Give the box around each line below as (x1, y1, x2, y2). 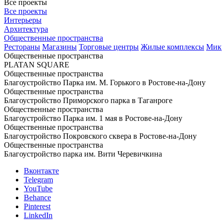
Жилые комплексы (141, 42, 204, 51)
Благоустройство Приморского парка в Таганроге (4, 96, 172, 105)
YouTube (24, 184, 53, 193)
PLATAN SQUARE (4, 60, 69, 69)
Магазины (42, 42, 77, 51)
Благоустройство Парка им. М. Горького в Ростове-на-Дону (4, 78, 206, 87)
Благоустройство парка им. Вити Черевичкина (4, 149, 162, 158)
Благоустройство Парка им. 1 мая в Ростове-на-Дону (4, 113, 182, 122)
